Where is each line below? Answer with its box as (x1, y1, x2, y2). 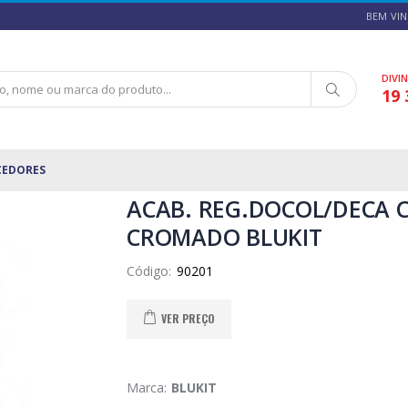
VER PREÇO (161, 311, 215, 327)
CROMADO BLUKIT (127, 220, 322, 252)
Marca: (127, 378, 171, 396)
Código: (127, 261, 176, 280)
